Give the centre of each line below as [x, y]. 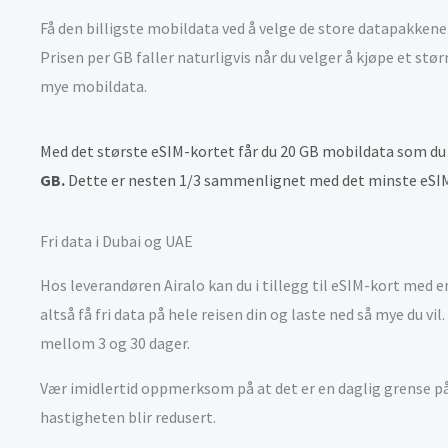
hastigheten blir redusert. [129, 417]
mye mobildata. [95, 86]
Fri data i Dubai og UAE [116, 241]
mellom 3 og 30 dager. [115, 343]
